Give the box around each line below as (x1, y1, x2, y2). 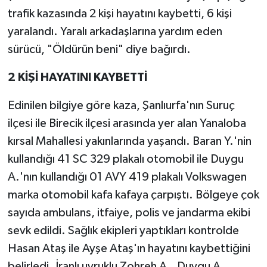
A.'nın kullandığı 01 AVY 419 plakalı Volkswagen (7, 170, 247, 183)
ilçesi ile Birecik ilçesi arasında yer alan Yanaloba (7, 117, 246, 129)
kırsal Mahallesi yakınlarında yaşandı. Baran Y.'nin (7, 135, 252, 147)
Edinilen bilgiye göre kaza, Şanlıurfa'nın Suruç (7, 99, 235, 111)
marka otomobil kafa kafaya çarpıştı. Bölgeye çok (7, 188, 259, 201)
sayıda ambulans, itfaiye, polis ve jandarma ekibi (7, 206, 250, 219)
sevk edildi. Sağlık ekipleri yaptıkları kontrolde (7, 224, 239, 237)
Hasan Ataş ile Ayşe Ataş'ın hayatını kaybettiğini (7, 242, 250, 254)
